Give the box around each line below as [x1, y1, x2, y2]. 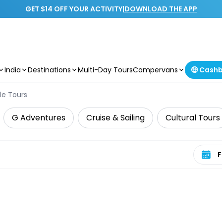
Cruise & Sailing [86, 112, 145, 123]
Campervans [133, 65, 178, 75]
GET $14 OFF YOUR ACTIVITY [25, 4, 122, 14]
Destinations [28, 65, 71, 75]
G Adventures [12, 112, 65, 123]
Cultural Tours [166, 112, 220, 123]
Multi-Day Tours [78, 65, 133, 75]
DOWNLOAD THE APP [124, 4, 197, 14]
